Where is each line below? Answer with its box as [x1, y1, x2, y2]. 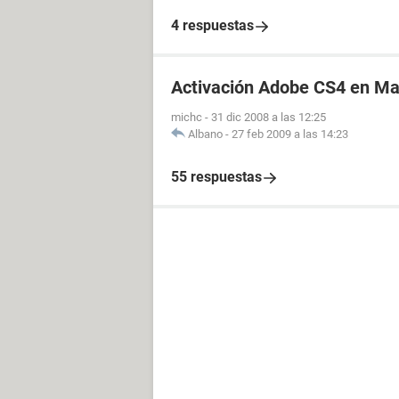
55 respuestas [171, 168, 262, 185]
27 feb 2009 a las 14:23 [232, 127, 348, 141]
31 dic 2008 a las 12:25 [211, 110, 326, 124]
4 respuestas [171, 17, 254, 34]
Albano [188, 127, 223, 141]
